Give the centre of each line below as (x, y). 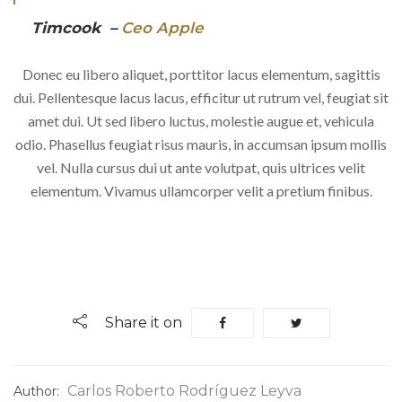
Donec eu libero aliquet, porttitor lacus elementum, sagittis (201, 74)
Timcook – (74, 28)
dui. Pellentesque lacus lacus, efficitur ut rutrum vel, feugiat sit (201, 98)
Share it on (143, 323)
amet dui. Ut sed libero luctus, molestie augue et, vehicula (201, 121)
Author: (38, 392)
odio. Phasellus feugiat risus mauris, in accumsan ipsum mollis (201, 144)
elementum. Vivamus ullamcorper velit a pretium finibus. (201, 191)
